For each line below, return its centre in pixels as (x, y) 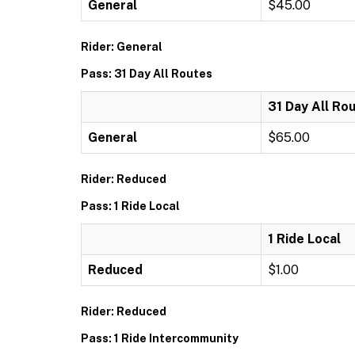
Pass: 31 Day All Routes (147, 74)
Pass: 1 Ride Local (130, 206)
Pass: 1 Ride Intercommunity (160, 338)
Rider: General (122, 47)
